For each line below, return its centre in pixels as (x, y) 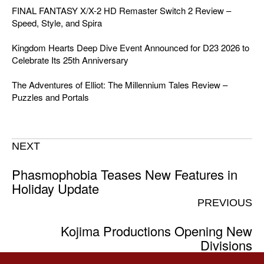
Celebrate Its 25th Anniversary (70, 60)
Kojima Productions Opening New (156, 230)
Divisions (226, 245)
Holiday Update (55, 188)
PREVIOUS (225, 202)
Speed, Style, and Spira (57, 22)
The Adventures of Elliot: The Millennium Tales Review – (120, 84)
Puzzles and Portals (50, 97)
